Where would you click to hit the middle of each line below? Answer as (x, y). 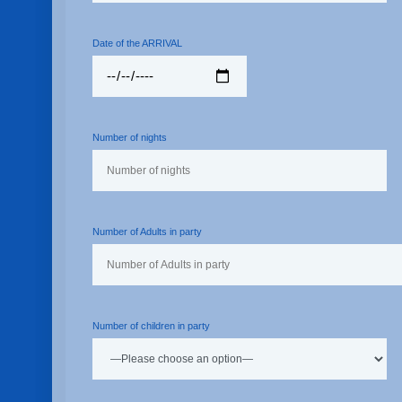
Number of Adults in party (147, 232)
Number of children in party (151, 326)
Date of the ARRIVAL (137, 43)
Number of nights (129, 137)
